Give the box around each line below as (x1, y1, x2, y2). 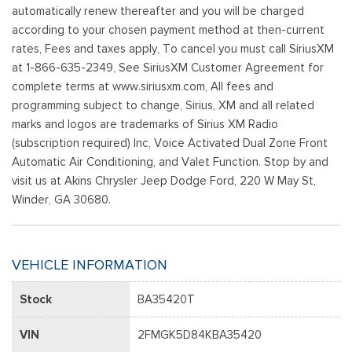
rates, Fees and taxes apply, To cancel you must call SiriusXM (12, 41, 334, 56)
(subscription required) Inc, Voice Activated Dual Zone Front (12, 135, 328, 150)
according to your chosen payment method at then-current (12, 22, 324, 37)
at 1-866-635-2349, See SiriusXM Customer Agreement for (12, 60, 324, 75)
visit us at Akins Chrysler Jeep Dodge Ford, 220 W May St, (12, 173, 316, 188)
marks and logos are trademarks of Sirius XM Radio (12, 116, 278, 131)
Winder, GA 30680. (12, 192, 111, 207)
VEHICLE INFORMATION (12, 255, 167, 273)
